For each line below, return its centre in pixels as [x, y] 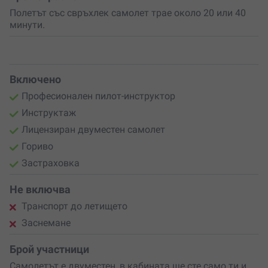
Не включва [40, 190]
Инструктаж [49, 113]
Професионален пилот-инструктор [98, 96]
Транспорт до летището [74, 206]
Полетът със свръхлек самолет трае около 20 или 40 [128, 13]
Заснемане [46, 223]
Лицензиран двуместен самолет [93, 130]
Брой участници [49, 249]
